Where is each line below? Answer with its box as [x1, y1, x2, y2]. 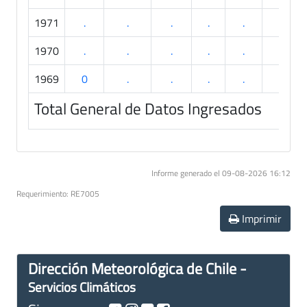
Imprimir [239, 210, 282, 227]
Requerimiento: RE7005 [16, 186, 99, 200]
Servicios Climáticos [28, 276, 136, 297]
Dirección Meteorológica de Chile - [28, 256, 247, 280]
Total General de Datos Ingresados [34, 95, 262, 121]
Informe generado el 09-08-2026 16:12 [151, 166, 291, 180]
